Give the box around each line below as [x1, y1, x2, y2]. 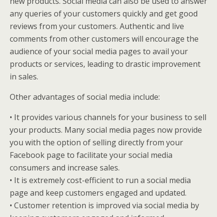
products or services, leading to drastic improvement [10, 59, 201, 69]
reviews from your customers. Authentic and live [10, 21, 184, 31]
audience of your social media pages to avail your [10, 46, 188, 57]
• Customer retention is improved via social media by [10, 200, 199, 211]
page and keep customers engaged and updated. [10, 187, 186, 198]
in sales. [10, 71, 38, 82]
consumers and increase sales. [10, 162, 120, 173]
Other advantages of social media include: [10, 92, 160, 102]
